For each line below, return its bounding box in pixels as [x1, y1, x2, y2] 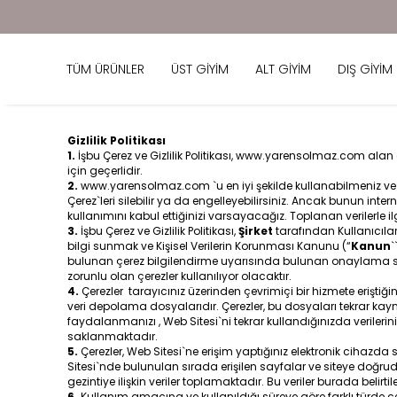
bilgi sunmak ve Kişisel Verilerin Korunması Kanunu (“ [67, 238, 351, 253]
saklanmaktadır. [67, 329, 160, 344]
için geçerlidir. [67, 163, 143, 178]
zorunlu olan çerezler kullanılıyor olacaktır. [67, 269, 292, 284]
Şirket [238, 223, 273, 238]
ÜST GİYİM [171, 59, 229, 78]
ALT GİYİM [255, 59, 311, 78]
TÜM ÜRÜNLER [66, 59, 144, 78]
